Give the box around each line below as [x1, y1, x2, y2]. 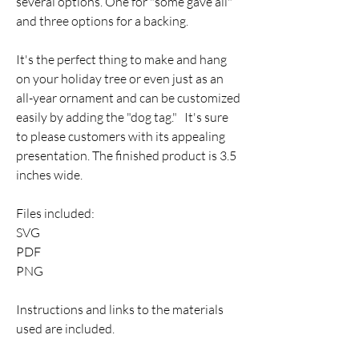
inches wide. [16, 167, 85, 183]
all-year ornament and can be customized [16, 90, 240, 106]
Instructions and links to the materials [16, 301, 224, 317]
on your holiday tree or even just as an [16, 71, 224, 87]
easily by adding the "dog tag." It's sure [16, 109, 228, 125]
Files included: [16, 205, 95, 221]
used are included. [16, 321, 115, 337]
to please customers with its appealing [16, 128, 225, 144]
